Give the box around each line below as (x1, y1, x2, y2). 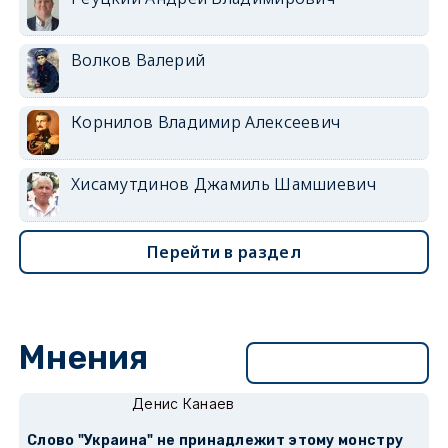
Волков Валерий (70, 48, 206, 71)
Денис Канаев (131, 394, 235, 412)
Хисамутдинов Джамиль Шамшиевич (70, 172, 376, 195)
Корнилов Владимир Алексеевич (70, 110, 341, 133)
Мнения (18, 337, 149, 377)
